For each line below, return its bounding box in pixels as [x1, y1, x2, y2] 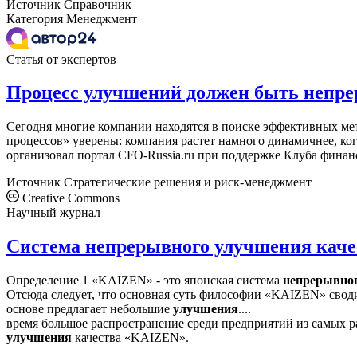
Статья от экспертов [6, 52, 116, 66]
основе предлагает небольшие [6, 302, 173, 316]
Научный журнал [6, 206, 100, 220]
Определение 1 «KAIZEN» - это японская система [6, 273, 283, 288]
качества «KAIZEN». [72, 331, 189, 345]
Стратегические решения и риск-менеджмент [64, 175, 312, 190]
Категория [6, 11, 63, 25]
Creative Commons [19, 191, 120, 206]
